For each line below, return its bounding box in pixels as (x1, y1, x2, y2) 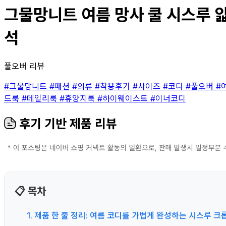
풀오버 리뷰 (4, 61, 44, 71)
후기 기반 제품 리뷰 (16, 116, 117, 131)
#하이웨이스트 (97, 93, 150, 103)
